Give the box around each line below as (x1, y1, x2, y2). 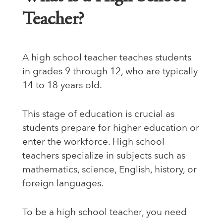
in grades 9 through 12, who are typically (22, 67, 198, 77)
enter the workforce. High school (22, 137, 165, 147)
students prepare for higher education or (22, 123, 199, 133)
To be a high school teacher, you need (22, 208, 187, 218)
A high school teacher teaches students (22, 53, 191, 63)
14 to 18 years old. (22, 81, 102, 91)
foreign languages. (22, 179, 104, 189)
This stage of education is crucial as (22, 110, 174, 119)
